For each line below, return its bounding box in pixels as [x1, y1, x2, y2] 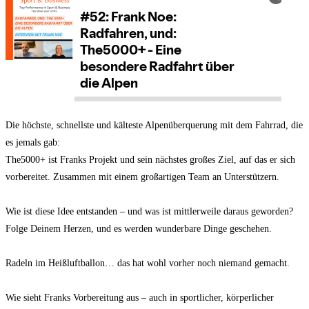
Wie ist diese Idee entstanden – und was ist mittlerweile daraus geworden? [6, 206, 293, 217]
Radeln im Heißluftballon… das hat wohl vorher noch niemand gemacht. [6, 258, 290, 269]
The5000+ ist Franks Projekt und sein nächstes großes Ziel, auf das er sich [6, 154, 295, 166]
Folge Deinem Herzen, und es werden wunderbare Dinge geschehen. [6, 223, 272, 235]
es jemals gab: [6, 137, 60, 148]
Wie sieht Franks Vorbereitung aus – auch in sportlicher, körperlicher [6, 292, 274, 303]
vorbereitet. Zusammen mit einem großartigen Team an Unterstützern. [6, 172, 279, 183]
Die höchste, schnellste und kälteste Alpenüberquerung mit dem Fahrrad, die [6, 120, 303, 131]
